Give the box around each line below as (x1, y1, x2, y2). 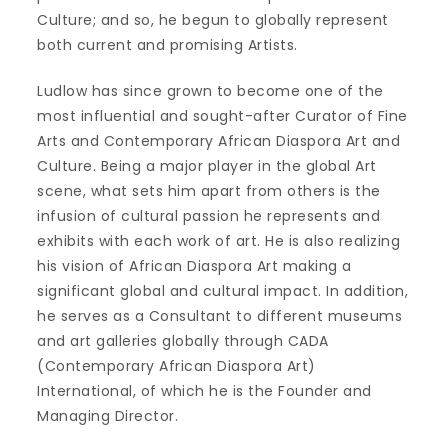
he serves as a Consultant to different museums (37, 305, 403, 326)
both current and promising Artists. (37, 34, 298, 55)
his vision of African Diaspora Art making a (37, 255, 352, 276)
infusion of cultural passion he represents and (37, 205, 381, 226)
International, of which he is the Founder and (37, 380, 372, 401)
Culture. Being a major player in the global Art (37, 155, 377, 176)
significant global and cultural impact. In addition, (37, 280, 409, 301)
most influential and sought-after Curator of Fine (37, 105, 408, 126)
